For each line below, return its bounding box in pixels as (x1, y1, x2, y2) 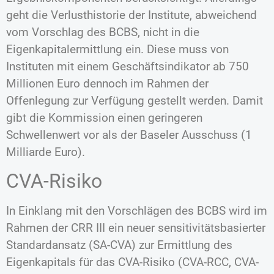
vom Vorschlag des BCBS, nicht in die (6, 24, 199, 39)
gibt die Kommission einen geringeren (6, 110, 202, 125)
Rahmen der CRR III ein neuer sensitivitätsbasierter (6, 221, 265, 235)
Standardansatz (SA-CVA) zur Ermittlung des (6, 238, 232, 253)
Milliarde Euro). (6, 144, 88, 159)
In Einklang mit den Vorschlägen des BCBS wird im (6, 204, 267, 218)
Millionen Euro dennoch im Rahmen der (6, 76, 209, 91)
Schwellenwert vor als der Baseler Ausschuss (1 (6, 127, 252, 142)
